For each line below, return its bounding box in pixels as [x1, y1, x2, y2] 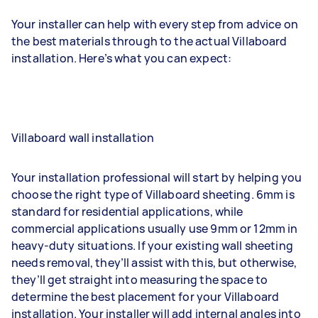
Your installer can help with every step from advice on [11, 16, 299, 32]
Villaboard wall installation [11, 129, 155, 146]
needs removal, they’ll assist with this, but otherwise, [11, 254, 297, 270]
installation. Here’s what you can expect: [11, 50, 232, 66]
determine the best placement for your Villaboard [11, 288, 280, 305]
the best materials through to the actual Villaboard [11, 33, 287, 49]
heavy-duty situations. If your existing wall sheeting [11, 237, 293, 253]
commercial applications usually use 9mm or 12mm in [11, 220, 298, 236]
